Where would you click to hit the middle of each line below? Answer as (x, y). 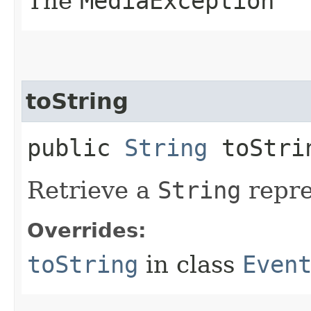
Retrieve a (92, 190)
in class (190, 264)
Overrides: (87, 230)
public (76, 148)
